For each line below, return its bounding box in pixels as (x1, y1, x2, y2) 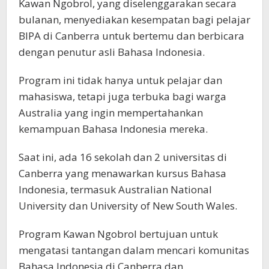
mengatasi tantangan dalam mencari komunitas (19, 243, 249, 258)
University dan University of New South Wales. (19, 199, 237, 213)
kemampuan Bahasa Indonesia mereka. (19, 122, 208, 136)
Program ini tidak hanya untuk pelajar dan (19, 73, 222, 88)
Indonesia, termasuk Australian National (19, 183, 212, 197)
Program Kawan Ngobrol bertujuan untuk (19, 227, 218, 241)
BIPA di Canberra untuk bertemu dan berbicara (19, 29, 244, 43)
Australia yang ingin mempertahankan (19, 106, 203, 120)
